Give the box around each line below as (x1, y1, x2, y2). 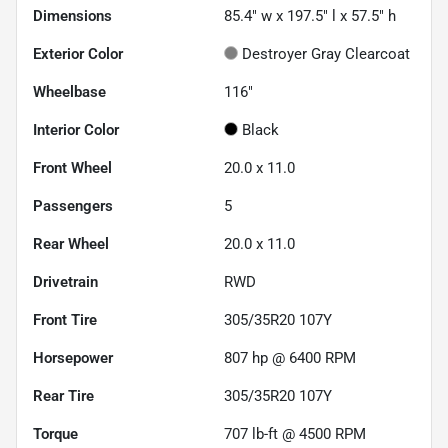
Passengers (33, 197, 113, 216)
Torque (33, 425, 78, 444)
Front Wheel (33, 159, 112, 178)
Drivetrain (33, 273, 98, 292)
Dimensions (33, 7, 112, 26)
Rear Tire (33, 387, 94, 406)
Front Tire (33, 311, 97, 330)
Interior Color (33, 121, 119, 140)
